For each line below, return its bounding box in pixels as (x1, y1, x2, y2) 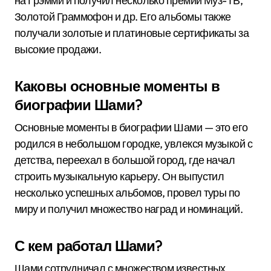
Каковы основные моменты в (15, 77, 220, 95)
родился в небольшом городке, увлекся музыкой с (15, 137, 253, 151)
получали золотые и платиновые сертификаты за (15, 26, 249, 40)
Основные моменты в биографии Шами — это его (15, 120, 248, 134)
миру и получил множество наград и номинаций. (15, 202, 243, 216)
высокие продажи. (15, 42, 102, 56)
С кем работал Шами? (15, 237, 163, 255)
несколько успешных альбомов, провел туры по (15, 186, 240, 200)
